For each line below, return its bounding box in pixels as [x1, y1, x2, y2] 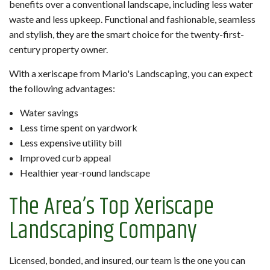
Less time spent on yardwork [19, 122, 137, 134]
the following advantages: [9, 83, 115, 95]
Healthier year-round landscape [19, 167, 150, 179]
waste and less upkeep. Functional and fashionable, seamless [9, 13, 256, 25]
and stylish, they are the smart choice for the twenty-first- [9, 28, 244, 40]
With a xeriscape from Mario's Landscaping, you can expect [9, 67, 253, 80]
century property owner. [9, 43, 108, 55]
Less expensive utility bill [19, 137, 122, 149]
